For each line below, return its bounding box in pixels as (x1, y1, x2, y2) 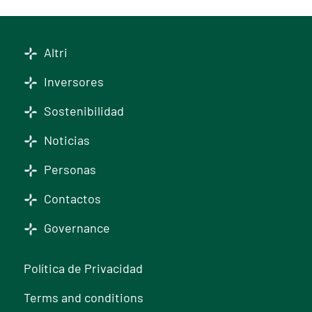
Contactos (41, 191, 102, 206)
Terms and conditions (24, 290, 144, 305)
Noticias (41, 132, 91, 148)
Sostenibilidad (41, 103, 125, 118)
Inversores (41, 74, 104, 89)
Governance (41, 220, 111, 235)
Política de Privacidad (24, 260, 143, 276)
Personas (41, 162, 97, 177)
